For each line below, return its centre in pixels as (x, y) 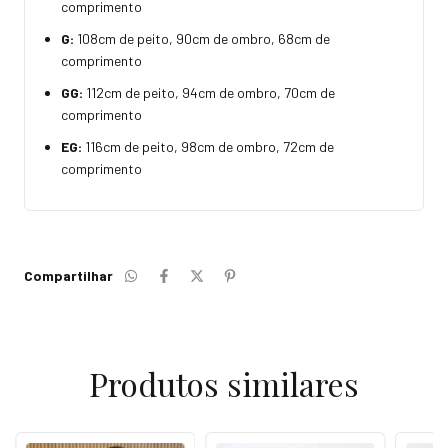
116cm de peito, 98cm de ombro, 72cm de (209, 147)
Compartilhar (68, 276)
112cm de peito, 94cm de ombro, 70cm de (210, 93)
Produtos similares (224, 384)
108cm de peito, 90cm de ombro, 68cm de (203, 39)
